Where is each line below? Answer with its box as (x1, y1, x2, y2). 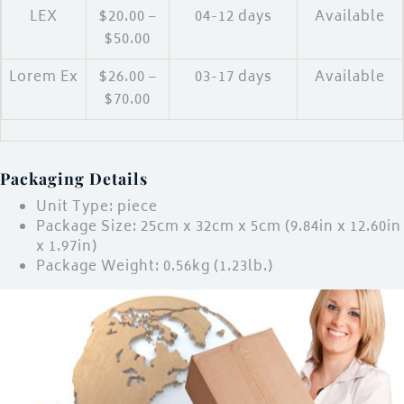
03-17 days (194, 66, 272, 90)
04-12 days (194, 5, 272, 30)
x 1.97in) (36, 235, 97, 261)
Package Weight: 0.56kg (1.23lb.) (36, 255, 273, 280)
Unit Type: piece (36, 196, 158, 221)
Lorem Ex (9, 66, 78, 90)
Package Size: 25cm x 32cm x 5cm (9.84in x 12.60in (36, 216, 401, 241)
